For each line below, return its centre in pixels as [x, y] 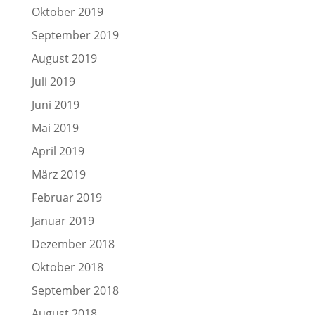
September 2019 [75, 35]
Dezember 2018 [73, 244]
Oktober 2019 [67, 12]
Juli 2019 [53, 82]
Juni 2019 [55, 105]
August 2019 [64, 58]
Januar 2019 [63, 221]
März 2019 [58, 174]
